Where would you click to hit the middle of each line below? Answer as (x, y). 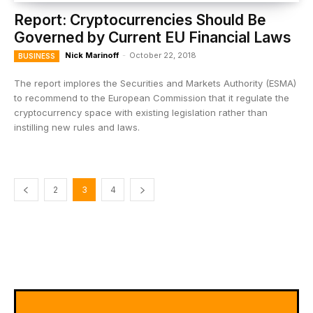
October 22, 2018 (163, 55)
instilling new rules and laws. (77, 127)
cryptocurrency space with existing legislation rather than (141, 112)
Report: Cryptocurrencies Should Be (140, 20)
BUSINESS (37, 56)
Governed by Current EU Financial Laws (153, 37)
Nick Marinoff (92, 55)
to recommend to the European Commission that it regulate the (152, 98)
